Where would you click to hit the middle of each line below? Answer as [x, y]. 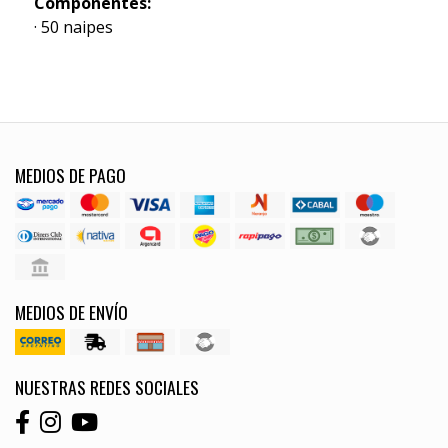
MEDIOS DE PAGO [70, 174]
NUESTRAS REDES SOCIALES [107, 386]
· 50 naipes [73, 26]
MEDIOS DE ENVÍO [71, 311]
